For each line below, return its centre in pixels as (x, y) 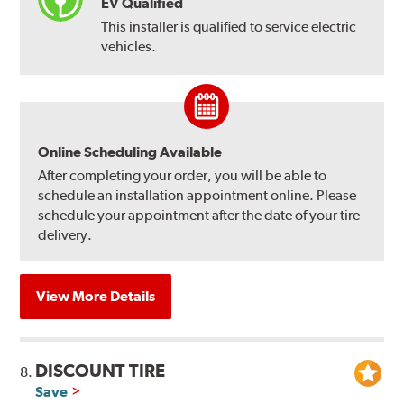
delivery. (65, 235)
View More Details (96, 297)
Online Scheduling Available (130, 152)
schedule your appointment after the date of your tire (199, 216)
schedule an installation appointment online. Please (197, 196)
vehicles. (129, 47)
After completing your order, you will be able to (183, 176)
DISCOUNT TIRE (101, 371)
